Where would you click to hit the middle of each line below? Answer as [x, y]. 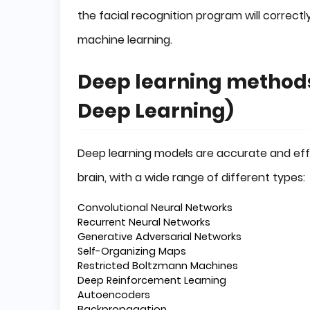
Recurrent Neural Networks [144, 222]
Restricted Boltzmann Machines [158, 265]
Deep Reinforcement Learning [152, 280]
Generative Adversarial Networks [159, 236]
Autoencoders [114, 294]
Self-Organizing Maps [132, 251]
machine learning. [125, 39]
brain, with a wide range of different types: [191, 177]
